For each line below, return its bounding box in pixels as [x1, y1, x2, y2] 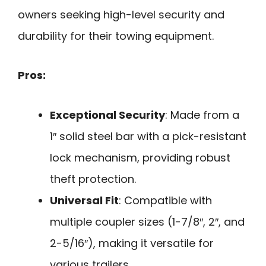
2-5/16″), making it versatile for [50, 236, 214, 251]
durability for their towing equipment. [18, 28, 214, 43]
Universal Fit [50, 193, 119, 208]
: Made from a [165, 107, 239, 122]
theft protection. [50, 172, 136, 186]
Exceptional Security [50, 107, 165, 122]
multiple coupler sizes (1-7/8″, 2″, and [50, 214, 245, 229]
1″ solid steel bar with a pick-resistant [50, 129, 246, 144]
